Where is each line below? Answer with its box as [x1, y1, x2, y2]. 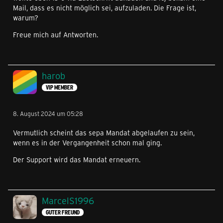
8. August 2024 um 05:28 [13, 110, 83, 118]
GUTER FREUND [46, 208, 80, 216]
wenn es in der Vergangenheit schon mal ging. [13, 138, 162, 148]
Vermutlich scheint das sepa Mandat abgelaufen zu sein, [13, 128, 195, 138]
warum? [13, 13, 38, 23]
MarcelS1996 [42, 195, 94, 207]
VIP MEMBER [46, 83, 73, 91]
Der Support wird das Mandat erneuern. [13, 155, 140, 165]
